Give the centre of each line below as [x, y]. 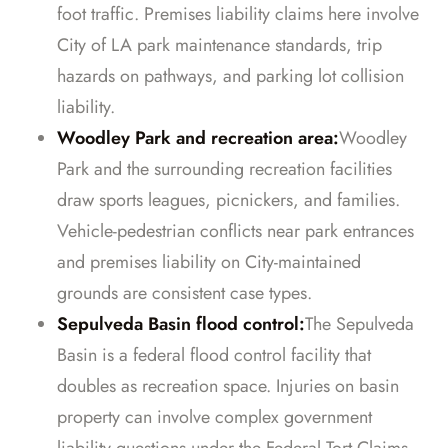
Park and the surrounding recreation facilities [224, 169]
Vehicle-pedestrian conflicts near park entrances [235, 231]
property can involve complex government [214, 417]
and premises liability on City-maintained [209, 262]
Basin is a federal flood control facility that [214, 355]
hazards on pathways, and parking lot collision [230, 76]
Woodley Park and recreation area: [198, 138]
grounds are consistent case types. [184, 293]
